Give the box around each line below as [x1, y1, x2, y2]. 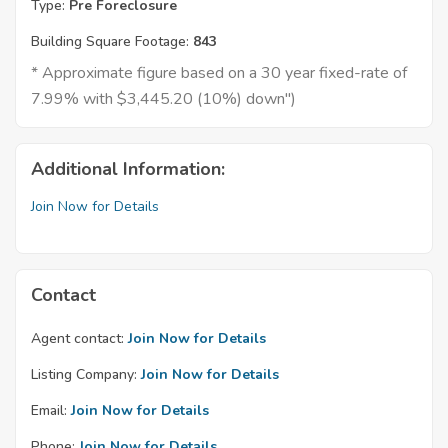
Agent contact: [31, 328, 124, 348]
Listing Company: [31, 364, 137, 384]
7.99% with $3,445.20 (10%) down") [31, 87, 296, 110]
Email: [31, 400, 67, 420]
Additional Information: [31, 156, 225, 181]
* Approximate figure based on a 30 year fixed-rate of [31, 61, 407, 84]
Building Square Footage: [31, 31, 189, 51]
